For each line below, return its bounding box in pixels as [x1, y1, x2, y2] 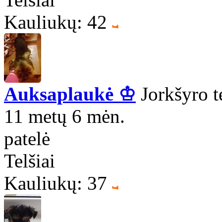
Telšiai [4, 150, 55, 172]
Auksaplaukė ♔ [4, 83, 136, 105]
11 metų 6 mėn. [4, 106, 125, 127]
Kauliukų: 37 [4, 172, 107, 194]
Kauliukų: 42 [4, 11, 107, 33]
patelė [4, 128, 50, 150]
